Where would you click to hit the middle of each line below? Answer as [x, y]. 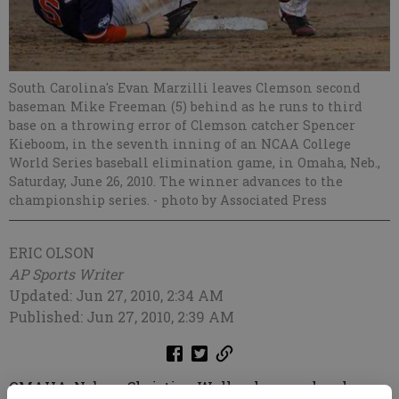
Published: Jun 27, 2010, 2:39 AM [122, 316]
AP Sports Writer [66, 273]
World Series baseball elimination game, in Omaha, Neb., [195, 162]
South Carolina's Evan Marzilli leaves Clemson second [185, 87]
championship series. [81, 199]
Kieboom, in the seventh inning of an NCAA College [180, 143]
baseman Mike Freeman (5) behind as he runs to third [186, 106]
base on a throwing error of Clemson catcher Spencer [182, 125]
